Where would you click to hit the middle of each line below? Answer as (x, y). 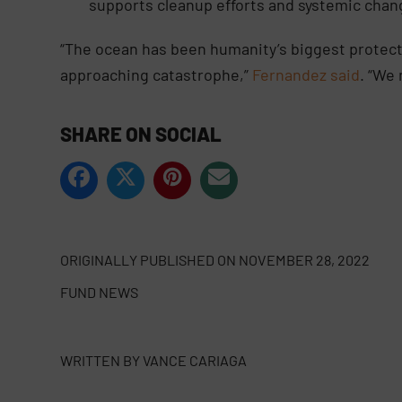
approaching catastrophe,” (157, 75)
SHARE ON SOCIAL (141, 134)
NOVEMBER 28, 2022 (305, 260)
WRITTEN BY (100, 361)
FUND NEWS (100, 293)
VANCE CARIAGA (195, 361)
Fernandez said (306, 75)
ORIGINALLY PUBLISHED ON (149, 260)
